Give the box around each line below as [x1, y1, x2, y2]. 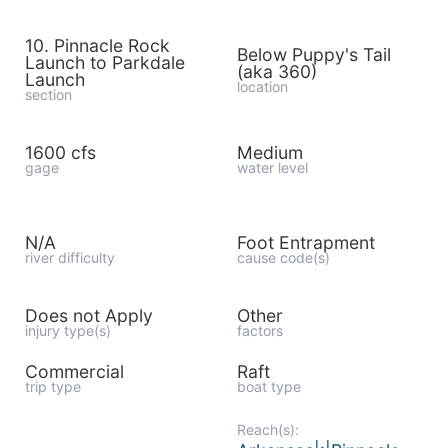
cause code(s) [236, 249, 330, 266]
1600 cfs [25, 142, 96, 163]
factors [236, 322, 283, 339]
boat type [236, 378, 301, 395]
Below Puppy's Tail [236, 43, 391, 65]
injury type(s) [25, 322, 111, 339]
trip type [25, 378, 81, 395]
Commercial [25, 361, 124, 382]
